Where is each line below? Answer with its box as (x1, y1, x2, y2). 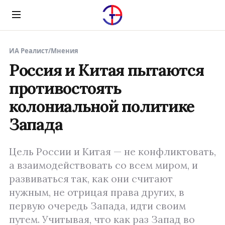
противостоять (9, 78, 122, 98)
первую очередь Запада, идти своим (9, 199, 186, 212)
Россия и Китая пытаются (9, 60, 204, 80)
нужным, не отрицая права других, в (9, 186, 184, 199)
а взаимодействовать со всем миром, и (9, 159, 198, 172)
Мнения (51, 46, 78, 55)
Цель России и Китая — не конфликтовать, (9, 145, 216, 158)
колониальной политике (9, 96, 195, 117)
